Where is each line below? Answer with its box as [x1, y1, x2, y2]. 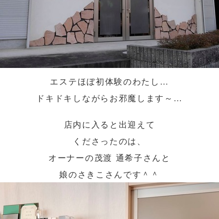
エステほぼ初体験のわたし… [50, 74, 169, 87]
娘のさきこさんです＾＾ [59, 167, 160, 180]
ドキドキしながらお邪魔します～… [36, 91, 183, 104]
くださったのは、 [73, 134, 146, 147]
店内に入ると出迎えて [64, 117, 155, 130]
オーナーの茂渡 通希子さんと [48, 151, 171, 163]
